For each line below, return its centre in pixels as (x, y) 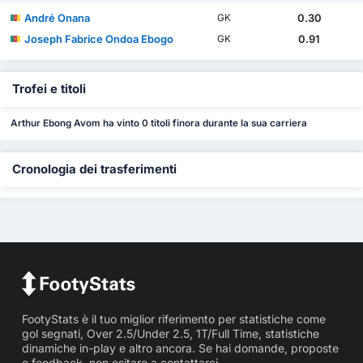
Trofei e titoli (49, 90)
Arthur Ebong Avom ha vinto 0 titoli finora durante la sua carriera (159, 123)
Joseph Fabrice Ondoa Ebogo (99, 39)
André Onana (58, 18)
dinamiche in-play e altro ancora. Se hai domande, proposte (180, 348)
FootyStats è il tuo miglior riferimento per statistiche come (173, 318)
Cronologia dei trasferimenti (94, 169)
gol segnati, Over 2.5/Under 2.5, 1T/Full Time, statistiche (170, 333)
